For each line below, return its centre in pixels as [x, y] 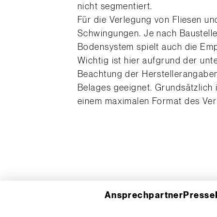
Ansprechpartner [144, 195]
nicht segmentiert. [115, 6]
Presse [199, 195]
